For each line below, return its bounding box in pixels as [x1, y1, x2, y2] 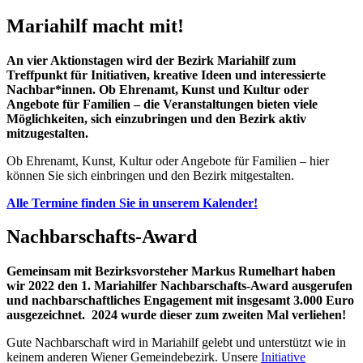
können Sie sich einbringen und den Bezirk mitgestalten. [6, 168, 294, 182]
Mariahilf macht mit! [6, 15, 184, 36]
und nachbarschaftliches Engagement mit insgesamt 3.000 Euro [6, 293, 354, 308]
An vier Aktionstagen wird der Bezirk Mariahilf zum [6, 53, 296, 67]
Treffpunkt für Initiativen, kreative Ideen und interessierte [6, 67, 326, 82]
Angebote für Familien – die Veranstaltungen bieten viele [6, 96, 318, 111]
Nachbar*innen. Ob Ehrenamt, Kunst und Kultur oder [6, 82, 309, 96]
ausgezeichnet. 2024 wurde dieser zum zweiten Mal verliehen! [6, 308, 346, 322]
